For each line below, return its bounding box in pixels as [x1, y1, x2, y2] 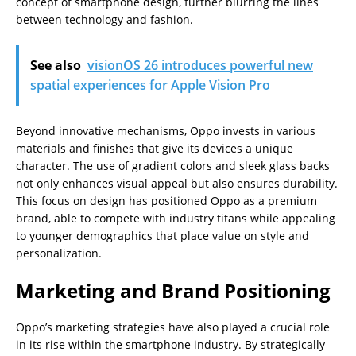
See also [30, 56, 81, 74]
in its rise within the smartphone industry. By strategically [16, 337, 325, 352]
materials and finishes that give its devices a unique [16, 141, 293, 156]
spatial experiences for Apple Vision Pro [30, 76, 270, 94]
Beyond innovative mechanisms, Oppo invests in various [16, 123, 315, 138]
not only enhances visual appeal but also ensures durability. [16, 176, 338, 191]
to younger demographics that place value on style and [16, 228, 309, 243]
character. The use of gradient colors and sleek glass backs [16, 158, 330, 173]
